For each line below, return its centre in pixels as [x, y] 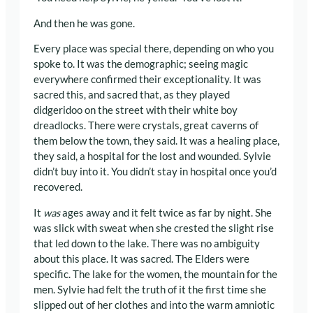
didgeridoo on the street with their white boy [136, 110]
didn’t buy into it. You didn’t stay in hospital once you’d [155, 172]
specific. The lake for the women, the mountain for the [155, 274]
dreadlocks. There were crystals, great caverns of [146, 126]
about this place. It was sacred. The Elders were [141, 259]
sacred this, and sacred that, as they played [132, 95]
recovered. [58, 187]
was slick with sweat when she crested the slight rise [154, 228]
